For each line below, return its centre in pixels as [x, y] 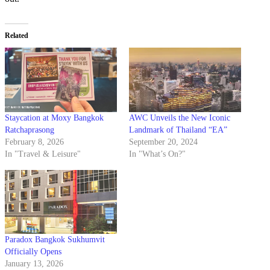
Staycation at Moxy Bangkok [54, 118]
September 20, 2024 [163, 142]
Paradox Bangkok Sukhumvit [55, 240]
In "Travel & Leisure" [43, 154]
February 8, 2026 [34, 142]
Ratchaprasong [30, 130]
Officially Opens [33, 252]
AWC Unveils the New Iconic [180, 118]
